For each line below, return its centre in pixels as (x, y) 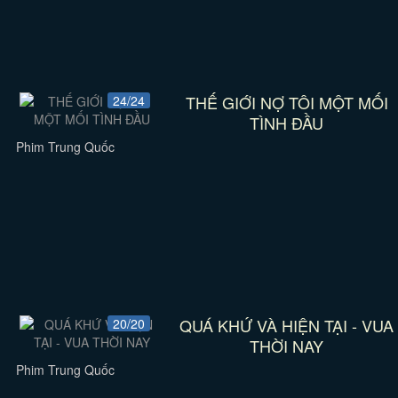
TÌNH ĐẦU (287, 123)
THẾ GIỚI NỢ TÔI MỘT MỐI (287, 102)
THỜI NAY (287, 346)
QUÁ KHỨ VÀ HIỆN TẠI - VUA (287, 325)
